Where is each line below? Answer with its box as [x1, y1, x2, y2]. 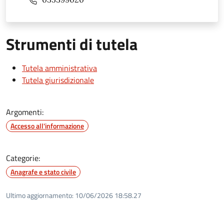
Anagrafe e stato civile [10, 166, 76, 177]
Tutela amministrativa [22, 61, 97, 74]
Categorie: [6, 151, 40, 164]
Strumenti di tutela [6, 31, 137, 56]
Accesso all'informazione [10, 120, 84, 131]
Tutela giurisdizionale [22, 73, 94, 86]
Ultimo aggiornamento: [6, 189, 73, 200]
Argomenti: [6, 105, 43, 118]
